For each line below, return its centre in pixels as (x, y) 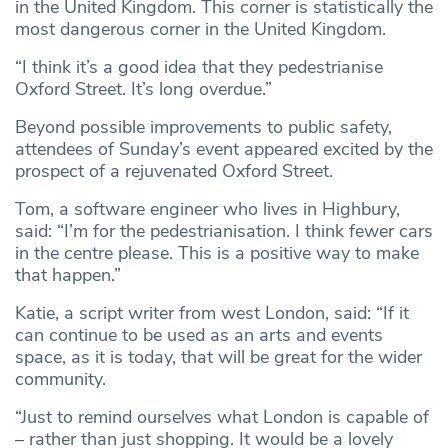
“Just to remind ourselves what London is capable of (222, 417)
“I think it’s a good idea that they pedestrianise (199, 67)
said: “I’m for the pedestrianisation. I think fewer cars (224, 231)
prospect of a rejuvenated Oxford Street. (174, 171)
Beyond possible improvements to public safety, (203, 127)
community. (60, 379)
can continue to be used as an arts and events (199, 335)
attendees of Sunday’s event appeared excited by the (224, 149)
